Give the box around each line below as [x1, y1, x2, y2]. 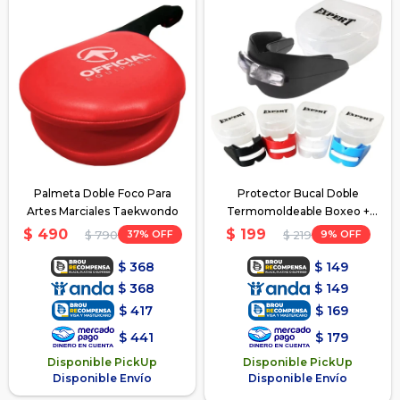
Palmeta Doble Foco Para [33, 187, 171, 201]
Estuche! [274, 222, 321, 237]
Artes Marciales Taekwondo [26, 204, 179, 219]
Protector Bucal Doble [237, 187, 359, 201]
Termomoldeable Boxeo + [226, 204, 370, 219]
